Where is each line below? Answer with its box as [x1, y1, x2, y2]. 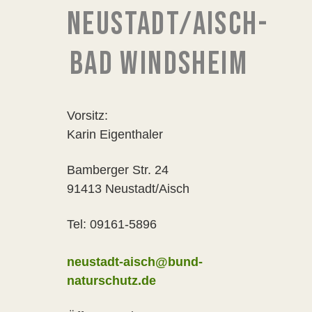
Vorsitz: [67, 109, 108, 123]
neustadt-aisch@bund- [67, 255, 203, 269]
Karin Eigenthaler [67, 127, 163, 141]
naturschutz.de [67, 274, 156, 288]
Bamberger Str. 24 [67, 163, 169, 177]
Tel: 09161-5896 [67, 217, 157, 231]
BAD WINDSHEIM [69, 45, 249, 84]
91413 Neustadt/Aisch [67, 182, 189, 196]
